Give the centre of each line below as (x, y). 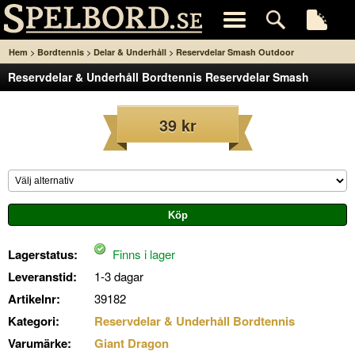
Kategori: (34, 321)
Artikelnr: (34, 299)
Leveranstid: (42, 277)
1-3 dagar (119, 276)
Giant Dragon (132, 343)
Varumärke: (40, 343)
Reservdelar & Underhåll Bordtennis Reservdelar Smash (158, 77)
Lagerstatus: (43, 254)
